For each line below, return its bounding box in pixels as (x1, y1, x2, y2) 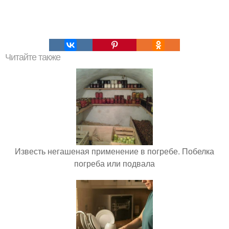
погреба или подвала (74, 157, 155, 170)
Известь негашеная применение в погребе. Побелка (15, 145, 214, 157)
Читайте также (5, 52, 60, 63)
